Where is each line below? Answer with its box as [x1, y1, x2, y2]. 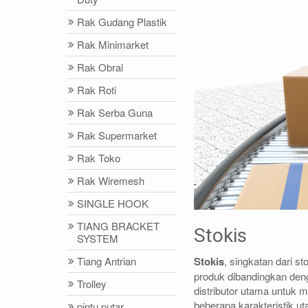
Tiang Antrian [77, 254, 136, 268]
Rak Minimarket [77, 37, 148, 52]
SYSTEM [77, 231, 118, 245]
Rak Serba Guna [77, 105, 153, 120]
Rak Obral [77, 60, 123, 74]
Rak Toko [77, 151, 120, 165]
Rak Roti [77, 82, 116, 97]
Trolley [77, 276, 107, 291]
